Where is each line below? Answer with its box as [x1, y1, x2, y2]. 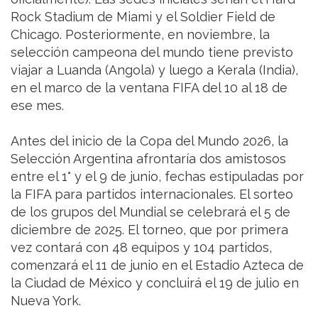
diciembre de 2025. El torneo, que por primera [11, 222, 288, 238]
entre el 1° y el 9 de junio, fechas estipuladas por [11, 169, 304, 185]
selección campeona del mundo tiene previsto [11, 45, 293, 60]
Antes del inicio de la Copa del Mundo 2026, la [11, 133, 288, 149]
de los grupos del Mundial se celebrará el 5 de [11, 204, 290, 220]
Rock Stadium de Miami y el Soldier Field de [11, 9, 275, 25]
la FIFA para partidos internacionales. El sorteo [11, 187, 293, 202]
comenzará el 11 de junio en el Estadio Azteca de [11, 258, 304, 273]
